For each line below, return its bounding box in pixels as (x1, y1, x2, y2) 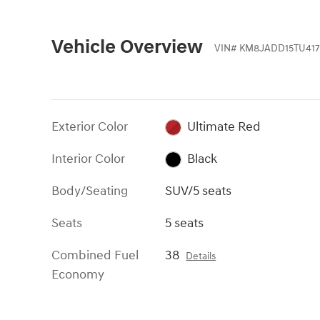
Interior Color (51, 150, 125, 167)
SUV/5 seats (165, 182, 232, 199)
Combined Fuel (51, 246, 139, 264)
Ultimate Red (186, 118, 261, 135)
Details (186, 250, 216, 262)
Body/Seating (51, 182, 128, 199)
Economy (51, 266, 104, 283)
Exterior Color (51, 118, 128, 135)
